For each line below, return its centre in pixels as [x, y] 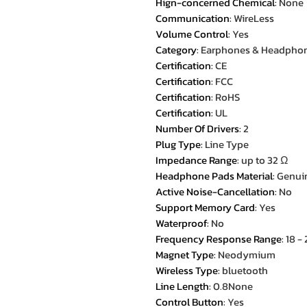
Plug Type [178, 144]
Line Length [182, 286]
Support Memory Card [205, 207]
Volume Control [192, 34]
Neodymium [247, 255]
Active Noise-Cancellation [215, 192]
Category [176, 50]
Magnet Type [185, 255]
